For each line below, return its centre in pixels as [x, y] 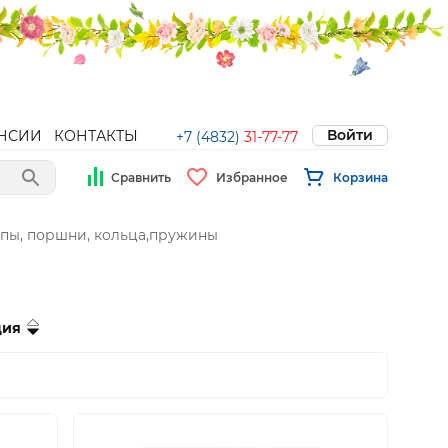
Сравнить [141, 177]
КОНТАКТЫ [96, 136]
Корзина [360, 177]
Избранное [252, 177]
